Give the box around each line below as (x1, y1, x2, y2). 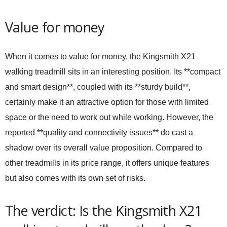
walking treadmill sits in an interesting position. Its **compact (5, 67, 220, 76)
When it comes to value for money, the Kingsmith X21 (5, 52, 196, 61)
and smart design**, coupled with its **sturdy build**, (5, 83, 191, 91)
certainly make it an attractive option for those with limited (5, 98, 209, 106)
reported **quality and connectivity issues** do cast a (5, 128, 193, 137)
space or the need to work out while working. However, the (5, 113, 213, 122)
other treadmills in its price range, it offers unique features (5, 159, 209, 167)
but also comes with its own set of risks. (5, 174, 145, 182)
